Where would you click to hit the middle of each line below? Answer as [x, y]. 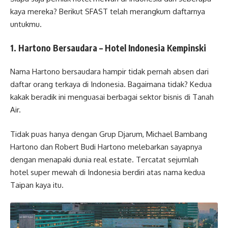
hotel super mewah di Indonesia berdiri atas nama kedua [108, 172]
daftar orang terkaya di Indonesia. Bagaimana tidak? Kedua [111, 84]
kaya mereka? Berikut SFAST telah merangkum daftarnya [108, 12]
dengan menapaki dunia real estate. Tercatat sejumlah [104, 159]
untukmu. [26, 24]
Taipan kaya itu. [37, 185]
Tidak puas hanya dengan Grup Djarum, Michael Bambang [109, 134]
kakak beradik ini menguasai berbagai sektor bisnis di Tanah [112, 97]
